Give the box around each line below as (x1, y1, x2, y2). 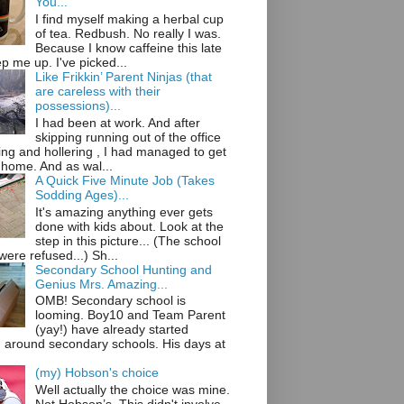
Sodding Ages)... (34, 187, 129, 202)
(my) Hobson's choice (34, 365, 159, 381)
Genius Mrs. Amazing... (34, 276, 168, 291)
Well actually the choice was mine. (34, 382, 230, 398)
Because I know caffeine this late (34, 40, 222, 55)
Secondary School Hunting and (34, 262, 212, 277)
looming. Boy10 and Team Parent (34, 308, 225, 323)
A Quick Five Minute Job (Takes (34, 172, 215, 188)
